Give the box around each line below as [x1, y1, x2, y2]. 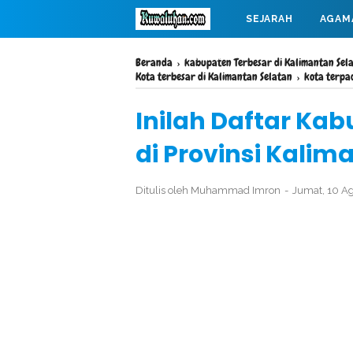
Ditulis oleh [136, 184, 191, 196]
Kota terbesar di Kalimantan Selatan [136, 69, 292, 84]
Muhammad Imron [191, 184, 281, 196]
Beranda [136, 55, 173, 69]
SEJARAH [246, 13, 293, 24]
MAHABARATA [149, 51, 221, 62]
